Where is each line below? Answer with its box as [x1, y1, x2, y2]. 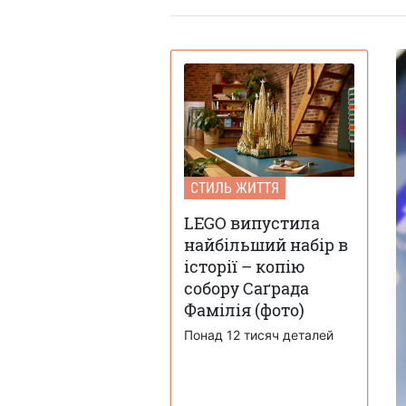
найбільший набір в [184, 233, 348, 256]
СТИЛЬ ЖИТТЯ [190, 179, 279, 197]
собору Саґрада [184, 276, 309, 299]
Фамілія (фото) [184, 298, 304, 321]
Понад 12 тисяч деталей [184, 326, 333, 343]
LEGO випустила [184, 211, 320, 234]
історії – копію [184, 255, 305, 277]
